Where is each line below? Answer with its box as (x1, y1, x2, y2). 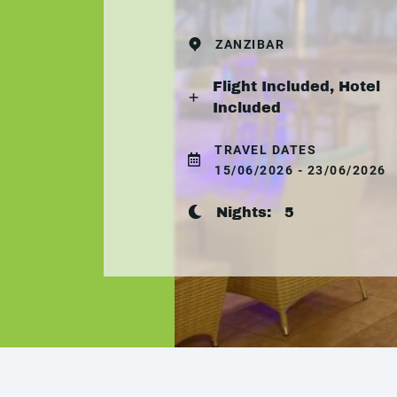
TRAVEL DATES (214, 142, 316, 157)
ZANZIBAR (215, 36, 284, 51)
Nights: (216, 204, 284, 220)
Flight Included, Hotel (212, 78, 380, 94)
